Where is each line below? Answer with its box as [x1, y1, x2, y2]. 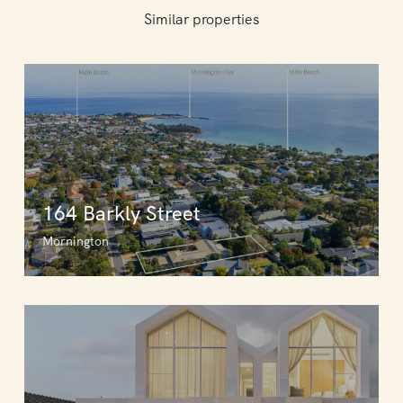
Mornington [42, 233, 109, 249]
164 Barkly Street [42, 201, 201, 227]
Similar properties [144, 10, 259, 29]
